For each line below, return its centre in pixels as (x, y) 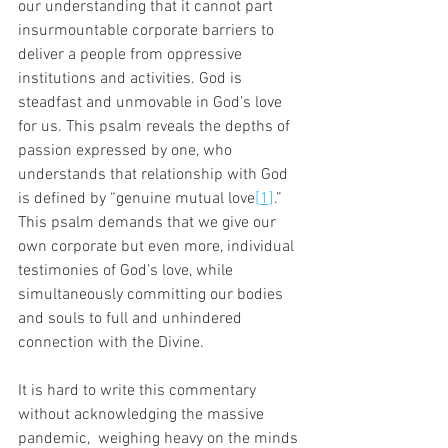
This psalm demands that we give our (149, 222)
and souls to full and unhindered (132, 318)
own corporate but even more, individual (158, 246)
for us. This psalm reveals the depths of (156, 126)
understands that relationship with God (155, 174)
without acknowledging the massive (143, 414)
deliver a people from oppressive (132, 54)
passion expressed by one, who (127, 150)
